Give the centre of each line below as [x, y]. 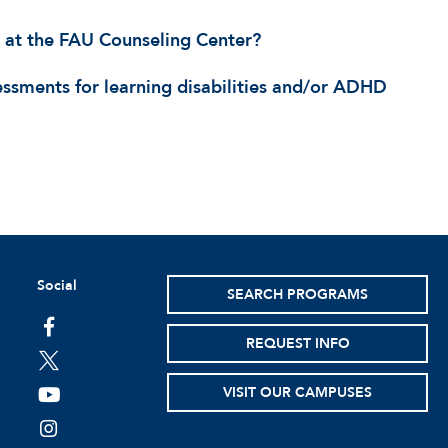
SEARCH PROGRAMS [298, 294]
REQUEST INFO [297, 343]
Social [56, 285]
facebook [77, 329]
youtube [72, 397]
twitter [64, 363]
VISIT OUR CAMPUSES [298, 392]
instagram [79, 431]
